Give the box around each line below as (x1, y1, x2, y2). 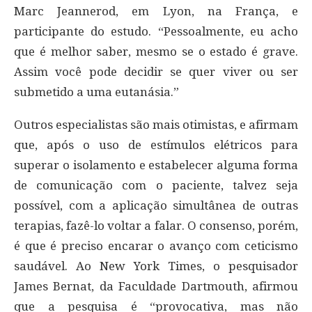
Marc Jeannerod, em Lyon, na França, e (14, 3, 298, 18)
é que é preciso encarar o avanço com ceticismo (14, 238, 298, 253)
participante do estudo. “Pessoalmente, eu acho (14, 24, 298, 38)
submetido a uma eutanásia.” (14, 84, 179, 99)
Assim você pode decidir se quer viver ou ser (14, 64, 298, 79)
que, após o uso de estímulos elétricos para (14, 137, 298, 152)
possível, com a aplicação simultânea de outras (14, 198, 298, 212)
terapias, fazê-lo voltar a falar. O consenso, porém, (14, 218, 298, 233)
